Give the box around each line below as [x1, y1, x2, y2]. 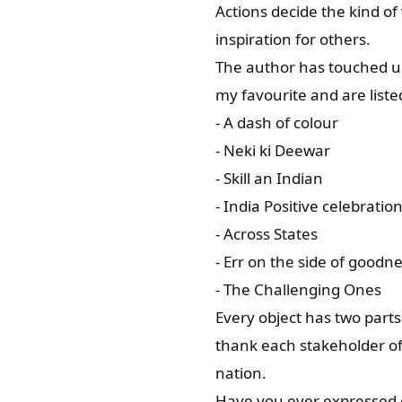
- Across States [215, 223, 318, 245]
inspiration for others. [215, 29, 371, 50]
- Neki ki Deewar [215, 140, 334, 162]
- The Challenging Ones [215, 279, 381, 301]
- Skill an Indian [215, 168, 323, 189]
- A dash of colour [215, 112, 342, 134]
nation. [215, 363, 267, 384]
